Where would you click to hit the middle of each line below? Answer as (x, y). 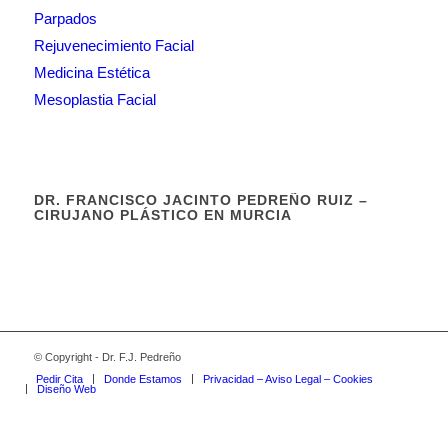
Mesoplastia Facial (94, 99)
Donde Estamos (142, 378)
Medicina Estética (91, 72)
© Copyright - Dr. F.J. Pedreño (107, 356)
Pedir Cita (59, 378)
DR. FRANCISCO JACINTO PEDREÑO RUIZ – (200, 199)
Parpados (65, 18)
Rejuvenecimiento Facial (113, 45)
